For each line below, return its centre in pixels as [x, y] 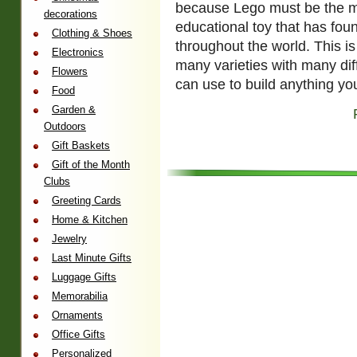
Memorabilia [80, 296]
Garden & [74, 110]
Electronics [78, 52]
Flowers [70, 71]
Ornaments [77, 315]
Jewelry [69, 239]
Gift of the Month [91, 165]
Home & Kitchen [90, 220]
